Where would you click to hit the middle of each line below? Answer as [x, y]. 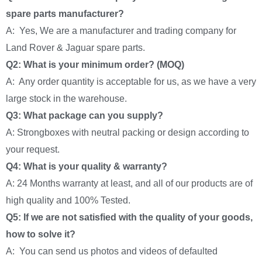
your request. [33, 149]
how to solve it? [41, 234]
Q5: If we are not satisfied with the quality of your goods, [129, 217]
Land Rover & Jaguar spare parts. [75, 47]
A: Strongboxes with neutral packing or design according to [127, 132]
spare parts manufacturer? [65, 13]
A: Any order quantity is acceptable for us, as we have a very [131, 81]
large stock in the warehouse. [66, 98]
